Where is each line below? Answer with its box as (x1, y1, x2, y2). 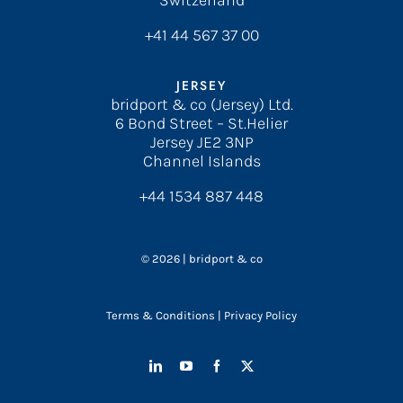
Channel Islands (142, 151, 261, 172)
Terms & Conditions (106, 309, 215, 323)
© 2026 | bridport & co (140, 252, 263, 266)
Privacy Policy (224, 309, 297, 323)
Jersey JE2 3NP (149, 132, 254, 153)
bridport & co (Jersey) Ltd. (110, 94, 293, 115)
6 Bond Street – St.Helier (115, 113, 288, 134)
